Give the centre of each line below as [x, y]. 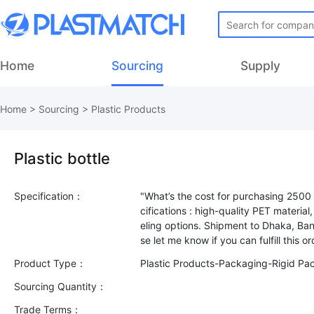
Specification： [49, 196]
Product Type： [50, 263]
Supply [260, 66]
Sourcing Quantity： [60, 286]
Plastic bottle [62, 158]
